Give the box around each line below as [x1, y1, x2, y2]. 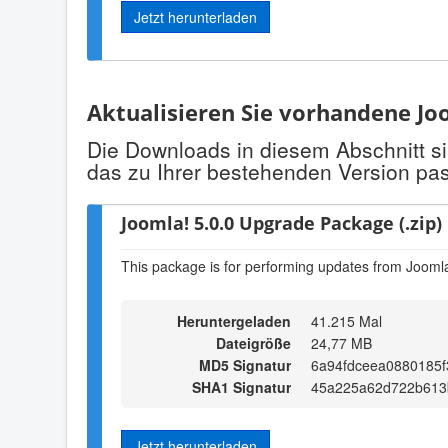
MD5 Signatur [199, 354, 291, 375]
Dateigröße [216, 332, 291, 353]
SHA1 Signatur [192, 376, 291, 397]
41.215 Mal [311, 310, 382, 331]
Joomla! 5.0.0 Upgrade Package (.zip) [121, 209, 442, 235]
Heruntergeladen [173, 310, 291, 331]
